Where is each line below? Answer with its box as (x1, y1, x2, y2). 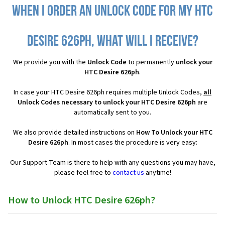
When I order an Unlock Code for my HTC (12, 4, 213, 20)
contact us (112, 168, 144, 178)
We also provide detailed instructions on (13, 128, 136, 138)
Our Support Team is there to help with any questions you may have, (10, 158, 215, 168)
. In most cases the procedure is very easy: (68, 138, 197, 148)
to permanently (126, 57, 176, 68)
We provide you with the (13, 57, 87, 68)
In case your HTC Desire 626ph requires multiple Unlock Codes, (14, 87, 203, 98)
